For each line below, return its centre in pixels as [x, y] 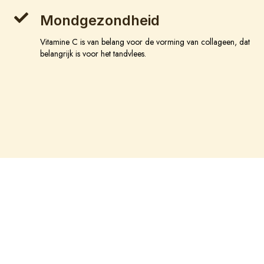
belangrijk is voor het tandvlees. [93, 54]
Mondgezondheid [100, 21]
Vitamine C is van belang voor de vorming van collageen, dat [145, 42]
